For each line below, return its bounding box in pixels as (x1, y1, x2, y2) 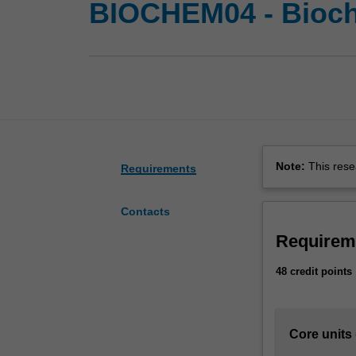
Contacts (121, 205, 170, 219)
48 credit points (275, 265, 352, 278)
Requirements (121, 162, 196, 176)
